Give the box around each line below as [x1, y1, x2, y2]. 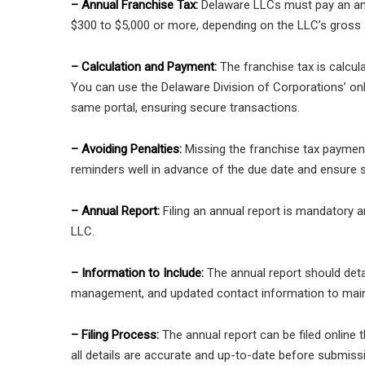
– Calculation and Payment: [71, 59, 217, 75]
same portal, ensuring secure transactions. [71, 100, 300, 116]
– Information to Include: [71, 266, 207, 281]
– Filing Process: [71, 328, 162, 343]
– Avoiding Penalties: [71, 142, 182, 157]
